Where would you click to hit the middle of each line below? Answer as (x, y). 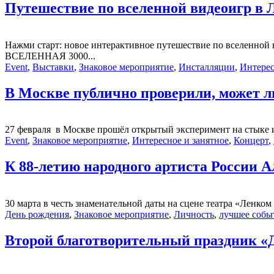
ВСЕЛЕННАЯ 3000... (50, 56)
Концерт (251, 141)
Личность (194, 215)
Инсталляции (207, 67)
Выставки (53, 67)
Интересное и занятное (180, 141)
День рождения (37, 215)
